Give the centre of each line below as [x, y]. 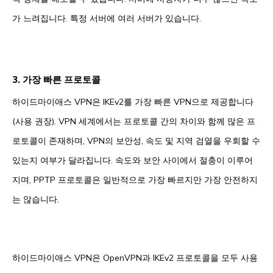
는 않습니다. [36, 199]
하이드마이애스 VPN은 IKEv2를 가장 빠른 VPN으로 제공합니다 [133, 101]
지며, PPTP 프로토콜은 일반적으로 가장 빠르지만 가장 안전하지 [135, 179]
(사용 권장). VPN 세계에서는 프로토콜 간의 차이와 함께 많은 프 [134, 121]
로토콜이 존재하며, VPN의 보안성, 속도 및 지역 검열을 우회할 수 [136, 140]
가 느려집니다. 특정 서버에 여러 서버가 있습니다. [107, 18]
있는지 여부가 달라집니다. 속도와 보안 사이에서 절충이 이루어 [133, 160]
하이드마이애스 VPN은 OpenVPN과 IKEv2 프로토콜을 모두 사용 [135, 257]
